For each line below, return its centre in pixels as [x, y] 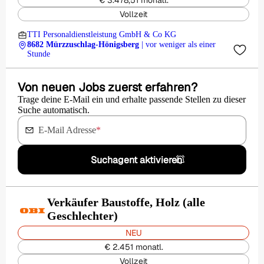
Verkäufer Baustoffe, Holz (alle [126, 202]
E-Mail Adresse [67, 130]
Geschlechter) [82, 216]
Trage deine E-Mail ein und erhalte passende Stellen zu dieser [132, 99]
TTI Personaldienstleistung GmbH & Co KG [102, 34]
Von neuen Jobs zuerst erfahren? [108, 87]
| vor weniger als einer [179, 44]
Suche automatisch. [54, 110]
